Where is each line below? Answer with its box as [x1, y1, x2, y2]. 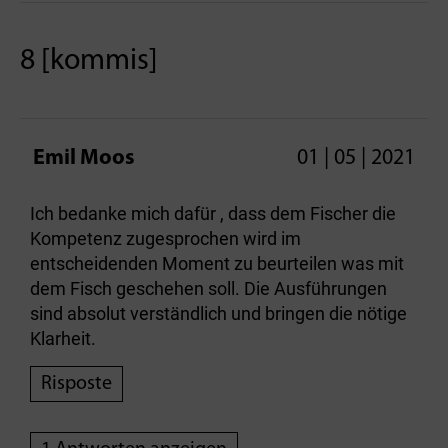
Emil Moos [33, 146, 135, 170]
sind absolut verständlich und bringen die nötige [30, 302, 407, 324]
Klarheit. [30, 327, 96, 349]
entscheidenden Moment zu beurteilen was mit [30, 252, 404, 274]
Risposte [41, 373, 112, 394]
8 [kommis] [20, 45, 158, 77]
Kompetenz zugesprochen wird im [30, 227, 301, 249]
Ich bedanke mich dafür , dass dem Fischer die [30, 202, 396, 224]
